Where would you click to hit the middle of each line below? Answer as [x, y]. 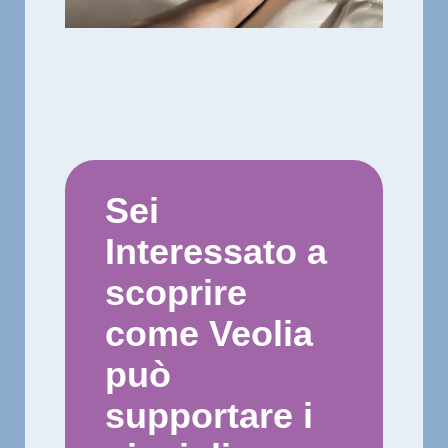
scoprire [176, 292]
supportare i [209, 415]
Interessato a [216, 251]
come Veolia [209, 333]
